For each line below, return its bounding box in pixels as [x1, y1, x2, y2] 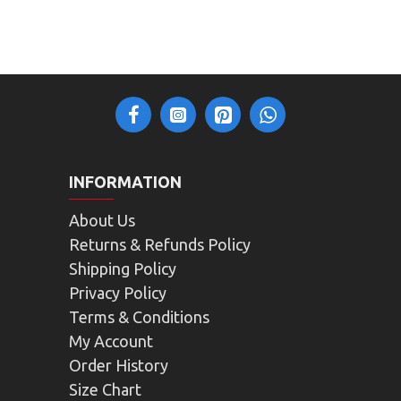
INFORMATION [68, 173, 182, 191]
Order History [68, 356, 168, 374]
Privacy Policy [68, 284, 166, 302]
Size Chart [68, 380, 141, 398]
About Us [68, 211, 135, 229]
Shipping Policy [68, 260, 176, 277]
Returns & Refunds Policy [68, 235, 251, 253]
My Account [68, 332, 153, 350]
